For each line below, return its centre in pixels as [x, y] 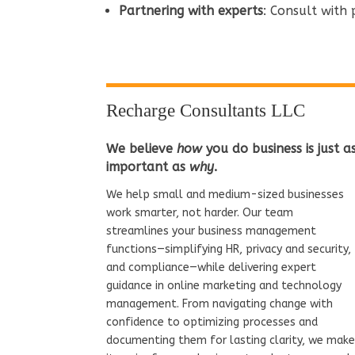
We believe [142, 148]
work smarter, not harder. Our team [200, 212]
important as [148, 166]
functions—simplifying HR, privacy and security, [229, 249]
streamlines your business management [212, 231]
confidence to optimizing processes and [212, 322]
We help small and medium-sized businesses [225, 194]
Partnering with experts [191, 10]
